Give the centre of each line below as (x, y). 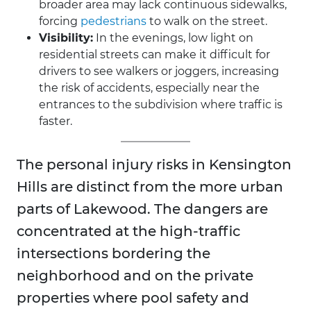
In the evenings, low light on (173, 38)
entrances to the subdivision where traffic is (161, 105)
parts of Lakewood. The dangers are (142, 209)
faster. (56, 121)
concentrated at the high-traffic (128, 232)
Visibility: (66, 38)
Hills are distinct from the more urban (150, 187)
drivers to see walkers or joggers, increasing (159, 72)
